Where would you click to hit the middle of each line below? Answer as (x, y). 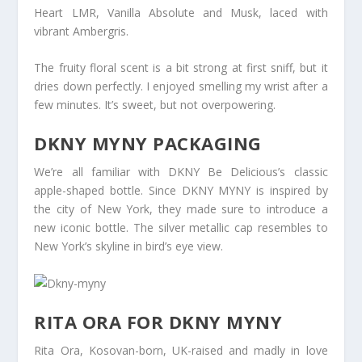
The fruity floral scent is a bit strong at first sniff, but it (181, 67)
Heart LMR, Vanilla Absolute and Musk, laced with (181, 12)
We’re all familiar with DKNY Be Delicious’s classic (181, 172)
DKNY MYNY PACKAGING (148, 143)
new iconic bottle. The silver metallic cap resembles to (181, 228)
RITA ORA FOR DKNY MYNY (158, 322)
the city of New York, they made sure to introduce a (181, 209)
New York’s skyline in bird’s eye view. (129, 246)
